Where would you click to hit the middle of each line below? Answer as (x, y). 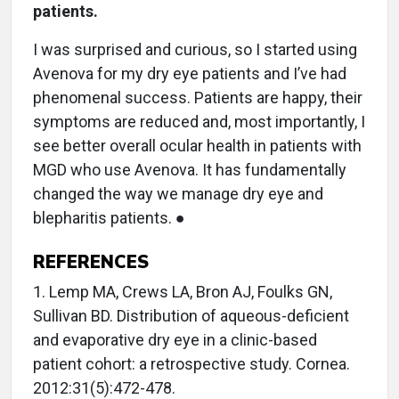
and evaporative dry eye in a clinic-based (175, 340)
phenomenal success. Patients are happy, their (198, 98)
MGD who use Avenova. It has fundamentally (190, 170)
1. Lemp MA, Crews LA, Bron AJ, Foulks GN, (183, 292)
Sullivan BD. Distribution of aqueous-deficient (191, 316)
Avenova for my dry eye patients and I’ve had (190, 74)
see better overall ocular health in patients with (197, 146)
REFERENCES (91, 262)
